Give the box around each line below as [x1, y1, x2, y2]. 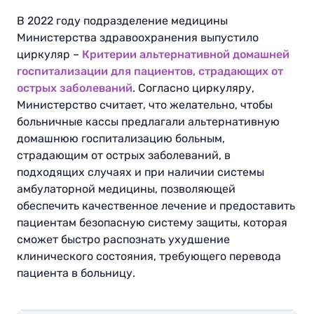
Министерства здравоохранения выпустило [17, 31, 259, 45]
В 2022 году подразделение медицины [17, 14, 228, 28]
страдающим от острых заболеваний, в [17, 149, 231, 163]
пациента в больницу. [17, 266, 135, 280]
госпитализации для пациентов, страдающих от [17, 64, 283, 78]
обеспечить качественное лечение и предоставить [17, 199, 295, 213]
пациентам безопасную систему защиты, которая [17, 216, 287, 230]
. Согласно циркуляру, [132, 81, 254, 95]
